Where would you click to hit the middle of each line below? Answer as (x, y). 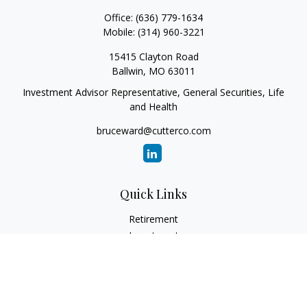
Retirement (153, 219)
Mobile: (120, 32)
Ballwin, (129, 71)
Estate (153, 252)
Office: (120, 17)
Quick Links (153, 194)
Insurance (153, 268)
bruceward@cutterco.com (153, 131)
